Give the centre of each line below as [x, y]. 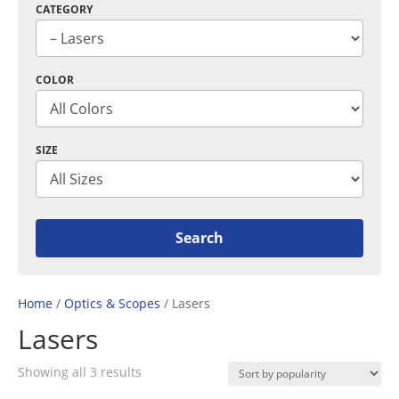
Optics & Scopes [112, 303]
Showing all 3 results [80, 371]
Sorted [160, 370]
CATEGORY [64, 9]
